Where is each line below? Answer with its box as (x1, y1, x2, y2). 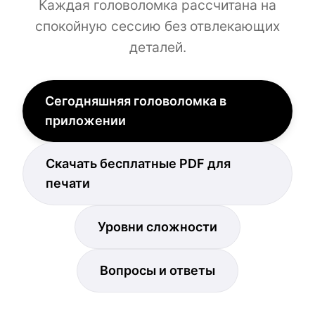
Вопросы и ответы (100, 262, 215, 278)
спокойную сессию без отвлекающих (35, 17, 280, 34)
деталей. (129, 38, 186, 56)
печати (46, 175, 90, 191)
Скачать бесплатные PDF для (46, 155, 231, 171)
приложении (45, 112, 126, 128)
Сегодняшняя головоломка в (45, 93, 226, 108)
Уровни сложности (98, 219, 217, 234)
